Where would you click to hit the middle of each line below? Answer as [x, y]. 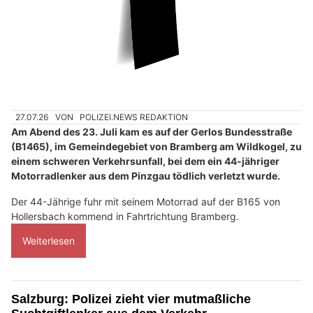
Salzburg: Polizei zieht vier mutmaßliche [131, 299]
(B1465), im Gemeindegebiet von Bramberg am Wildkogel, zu [156, 146]
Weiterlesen [49, 240]
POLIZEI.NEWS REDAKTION [134, 117]
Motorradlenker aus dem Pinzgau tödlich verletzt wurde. [146, 175]
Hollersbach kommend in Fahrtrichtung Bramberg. [125, 216]
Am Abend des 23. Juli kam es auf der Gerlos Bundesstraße [152, 131]
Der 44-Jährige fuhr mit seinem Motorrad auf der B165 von [146, 201]
